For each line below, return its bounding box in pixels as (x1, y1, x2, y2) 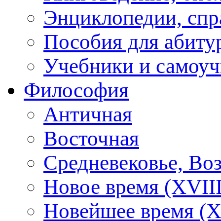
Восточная (43, 126, 139, 150)
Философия (24, 78, 129, 102)
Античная (43, 102, 132, 126)
